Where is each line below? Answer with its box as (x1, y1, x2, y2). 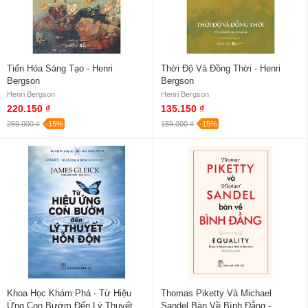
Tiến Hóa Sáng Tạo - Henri (7, 63, 113, 74)
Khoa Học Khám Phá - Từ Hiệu (7, 287, 131, 298)
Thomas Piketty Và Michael (161, 287, 272, 298)
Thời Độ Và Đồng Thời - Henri (161, 63, 280, 74)
